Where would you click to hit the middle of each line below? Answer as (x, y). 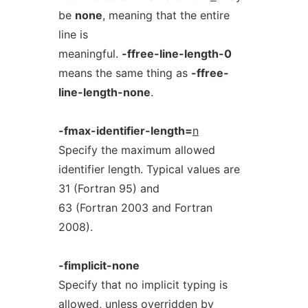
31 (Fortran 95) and (109, 188)
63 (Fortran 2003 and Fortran (135, 208)
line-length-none (104, 92)
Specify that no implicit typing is (143, 285)
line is (73, 34)
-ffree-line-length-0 (176, 54)
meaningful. (90, 54)
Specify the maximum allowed (136, 150)
